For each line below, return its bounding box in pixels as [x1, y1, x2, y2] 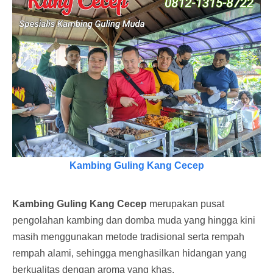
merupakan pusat [149, 198, 224, 209]
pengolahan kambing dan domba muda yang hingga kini [12, 214, 255, 225]
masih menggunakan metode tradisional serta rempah [12, 231, 244, 242]
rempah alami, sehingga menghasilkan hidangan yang [12, 247, 247, 258]
